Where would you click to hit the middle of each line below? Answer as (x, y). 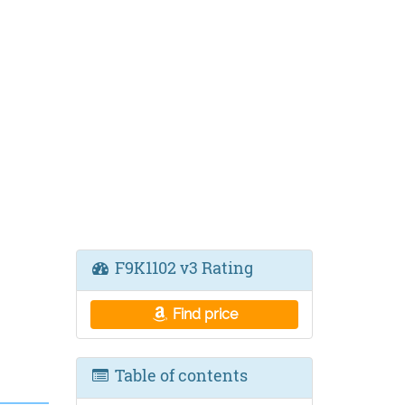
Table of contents (179, 375)
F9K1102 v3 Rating (182, 268)
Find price (204, 314)
